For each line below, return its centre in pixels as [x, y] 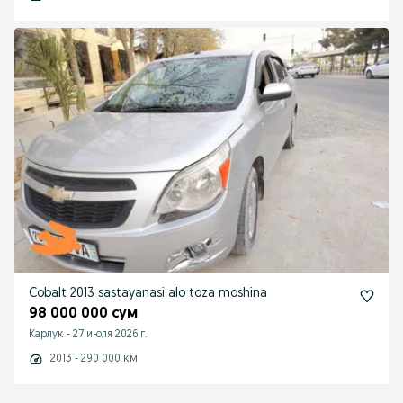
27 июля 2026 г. [110, 335]
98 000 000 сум [83, 314]
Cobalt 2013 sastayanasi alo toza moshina [148, 294]
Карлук [46, 335]
